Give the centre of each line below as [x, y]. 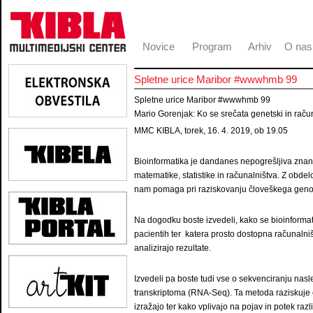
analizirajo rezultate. [173, 248]
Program [212, 46]
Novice [159, 46]
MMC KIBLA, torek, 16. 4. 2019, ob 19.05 [211, 131]
